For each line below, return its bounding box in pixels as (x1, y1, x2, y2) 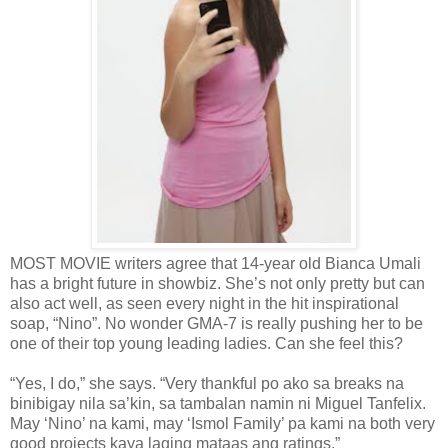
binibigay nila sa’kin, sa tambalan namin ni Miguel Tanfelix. (10, 394, 426, 412)
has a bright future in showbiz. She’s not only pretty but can (10, 274, 425, 292)
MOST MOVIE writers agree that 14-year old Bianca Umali (10, 254, 421, 272)
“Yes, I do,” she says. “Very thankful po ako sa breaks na (10, 374, 404, 392)
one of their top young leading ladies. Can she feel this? (10, 334, 403, 352)
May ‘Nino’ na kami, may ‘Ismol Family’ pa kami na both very (10, 414, 435, 432)
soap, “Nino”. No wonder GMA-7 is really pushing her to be (10, 314, 423, 332)
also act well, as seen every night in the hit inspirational (10, 294, 399, 312)
